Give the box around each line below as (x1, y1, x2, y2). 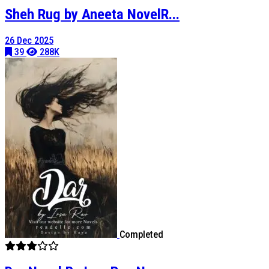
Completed (119, 228, 163, 240)
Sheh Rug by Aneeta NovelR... (5, 5, 180, 23)
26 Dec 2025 (5, 34, 53, 46)
